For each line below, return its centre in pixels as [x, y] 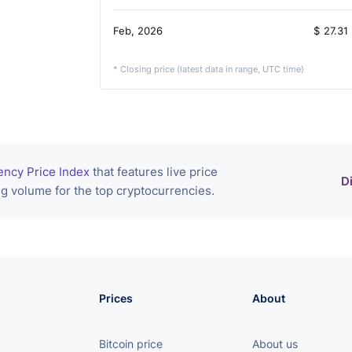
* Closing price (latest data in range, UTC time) [208, 70]
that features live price [154, 172]
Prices [116, 299]
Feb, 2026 [137, 31]
